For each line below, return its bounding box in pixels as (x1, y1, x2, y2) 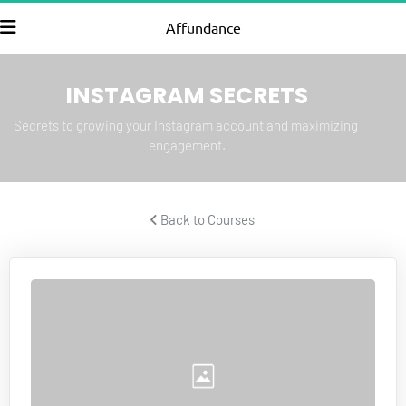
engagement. (148, 137, 226, 153)
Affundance (165, 18, 241, 36)
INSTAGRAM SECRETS (65, 80, 309, 111)
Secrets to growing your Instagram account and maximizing (13, 117, 361, 133)
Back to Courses (159, 211, 257, 227)
